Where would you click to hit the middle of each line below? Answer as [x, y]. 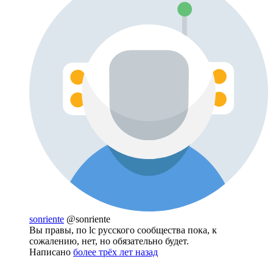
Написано [51, 252]
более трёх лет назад [115, 252]
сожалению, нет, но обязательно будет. [109, 241]
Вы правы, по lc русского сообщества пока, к [123, 230]
